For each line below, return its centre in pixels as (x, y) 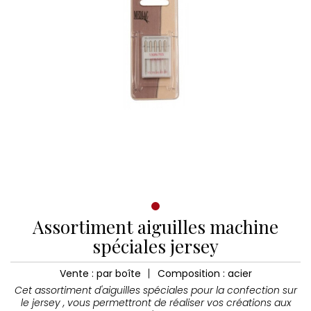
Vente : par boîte (100, 274)
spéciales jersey (155, 246)
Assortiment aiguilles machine (155, 227)
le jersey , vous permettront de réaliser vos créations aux (155, 303)
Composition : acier (204, 274)
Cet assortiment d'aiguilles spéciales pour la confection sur (155, 290)
